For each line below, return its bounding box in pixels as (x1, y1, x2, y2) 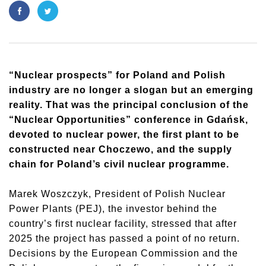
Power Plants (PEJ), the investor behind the (9, 204, 217, 214)
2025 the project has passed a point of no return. (9, 233, 240, 243)
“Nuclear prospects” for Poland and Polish (9, 70, 226, 80)
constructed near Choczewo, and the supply (9, 144, 232, 154)
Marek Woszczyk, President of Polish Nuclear (9, 189, 226, 199)
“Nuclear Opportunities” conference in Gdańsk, (9, 115, 248, 125)
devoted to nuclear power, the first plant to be (9, 129, 239, 140)
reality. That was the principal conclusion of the (9, 100, 249, 110)
